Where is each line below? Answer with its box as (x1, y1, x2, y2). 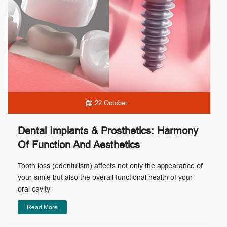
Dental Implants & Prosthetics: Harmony (18, 124, 198, 138)
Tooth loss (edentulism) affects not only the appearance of (18, 161, 203, 171)
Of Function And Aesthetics (18, 138, 140, 152)
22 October (94, 99, 127, 107)
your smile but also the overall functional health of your (18, 173, 193, 182)
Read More (27, 203, 58, 211)
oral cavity (18, 184, 50, 194)
